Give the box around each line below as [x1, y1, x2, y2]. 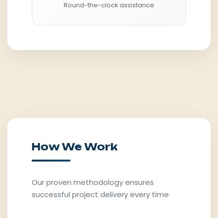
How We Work [32, 141, 118, 153]
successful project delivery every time [32, 189, 169, 200]
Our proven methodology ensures [32, 177, 154, 188]
